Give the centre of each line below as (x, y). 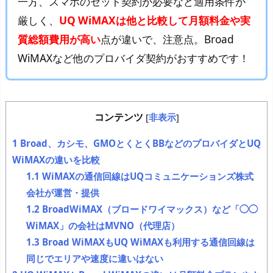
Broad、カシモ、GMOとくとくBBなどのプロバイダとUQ (139, 144)
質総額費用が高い (59, 40)
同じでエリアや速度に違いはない (94, 259)
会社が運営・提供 (62, 193)
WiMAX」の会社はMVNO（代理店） (103, 226)
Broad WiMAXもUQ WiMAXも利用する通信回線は (147, 242)
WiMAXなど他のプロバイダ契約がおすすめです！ (134, 58)
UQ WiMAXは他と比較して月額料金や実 (155, 21)
